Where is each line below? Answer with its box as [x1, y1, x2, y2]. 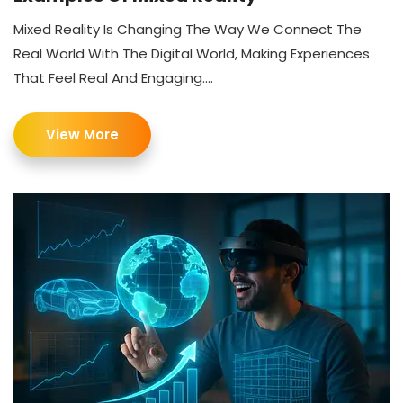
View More [46, 125, 119, 145]
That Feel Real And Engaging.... [13, 68, 213, 88]
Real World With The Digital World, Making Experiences [13, 44, 370, 64]
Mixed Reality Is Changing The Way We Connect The [13, 20, 362, 40]
